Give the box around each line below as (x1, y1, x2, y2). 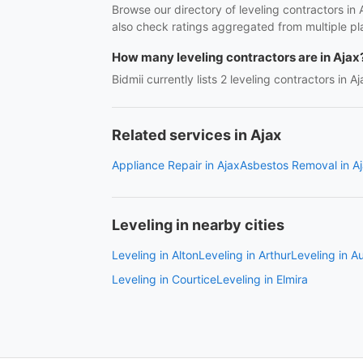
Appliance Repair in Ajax (112, 158, 240, 172)
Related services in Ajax (112, 126, 281, 143)
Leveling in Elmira (216, 272, 308, 286)
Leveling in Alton (112, 248, 199, 262)
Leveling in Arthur (199, 248, 291, 262)
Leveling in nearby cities (112, 216, 284, 233)
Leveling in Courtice (112, 272, 216, 286)
